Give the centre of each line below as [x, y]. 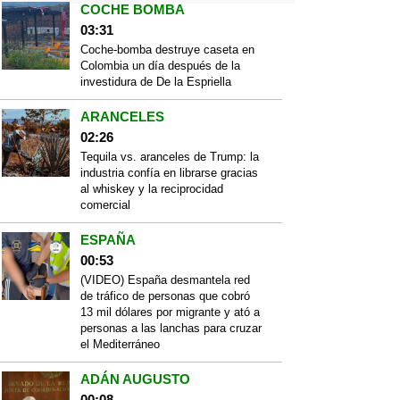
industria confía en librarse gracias [169, 173]
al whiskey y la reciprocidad [152, 189]
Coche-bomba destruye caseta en [167, 50]
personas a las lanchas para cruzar [171, 328]
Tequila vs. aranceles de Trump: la [170, 157]
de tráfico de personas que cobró [165, 296]
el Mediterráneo [120, 344]
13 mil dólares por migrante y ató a [170, 312]
